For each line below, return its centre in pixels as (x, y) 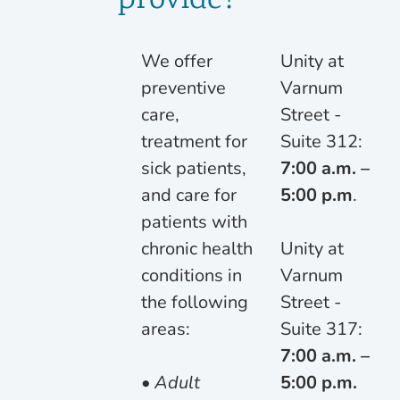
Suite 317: (321, 329)
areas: (166, 329)
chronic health (197, 248)
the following (195, 302)
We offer (177, 61)
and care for (189, 195)
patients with (194, 221)
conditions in (192, 275)
